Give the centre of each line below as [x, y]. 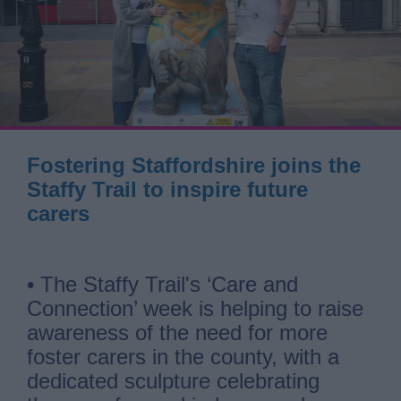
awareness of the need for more [177, 332]
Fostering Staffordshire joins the [194, 165]
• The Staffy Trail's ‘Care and [162, 284]
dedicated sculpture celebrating [173, 380]
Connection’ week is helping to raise [195, 308]
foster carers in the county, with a [183, 356]
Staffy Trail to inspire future [167, 189]
